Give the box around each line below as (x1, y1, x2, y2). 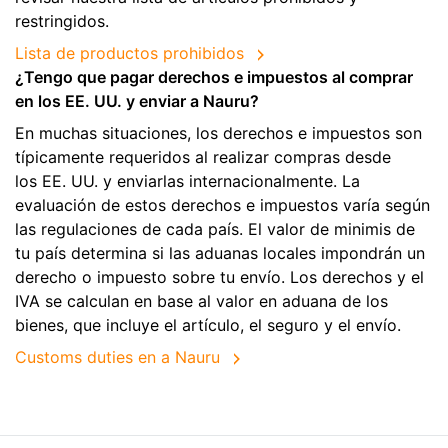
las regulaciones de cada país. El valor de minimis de (15, 219, 415, 240)
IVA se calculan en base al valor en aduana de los (15, 291, 388, 312)
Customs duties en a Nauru (15, 347, 220, 368)
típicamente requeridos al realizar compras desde (15, 147, 391, 168)
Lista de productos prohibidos (15, 43, 244, 64)
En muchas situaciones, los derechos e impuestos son (15, 123, 422, 144)
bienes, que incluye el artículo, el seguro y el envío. (15, 315, 401, 336)
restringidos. (15, 11, 109, 32)
